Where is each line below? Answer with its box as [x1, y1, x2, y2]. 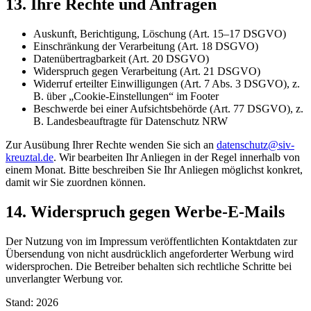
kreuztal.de [6, 151, 53, 163]
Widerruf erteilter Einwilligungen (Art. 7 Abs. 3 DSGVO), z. [33, 77, 300, 90]
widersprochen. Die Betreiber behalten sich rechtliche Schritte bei [6, 260, 292, 272]
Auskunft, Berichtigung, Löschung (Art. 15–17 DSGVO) [33, 27, 286, 40]
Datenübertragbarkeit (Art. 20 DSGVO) [33, 52, 209, 65]
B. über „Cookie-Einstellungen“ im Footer [33, 90, 219, 102]
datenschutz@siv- [217, 138, 294, 151]
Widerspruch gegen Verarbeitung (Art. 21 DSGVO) [33, 65, 260, 77]
